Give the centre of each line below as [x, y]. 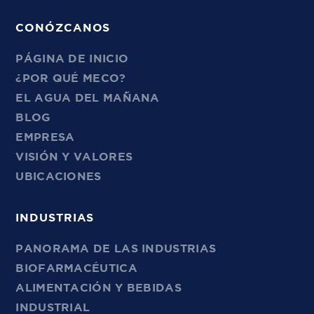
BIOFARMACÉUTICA [76, 268]
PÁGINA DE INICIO [72, 59]
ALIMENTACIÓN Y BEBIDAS [98, 288]
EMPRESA [45, 137]
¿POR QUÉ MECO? [71, 78]
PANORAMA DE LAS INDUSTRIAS [116, 248]
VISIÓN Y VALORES [74, 157]
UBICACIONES [59, 176]
